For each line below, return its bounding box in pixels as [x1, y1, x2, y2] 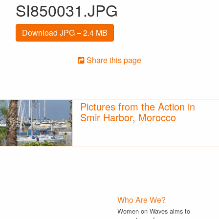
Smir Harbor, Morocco [80, 109, 176, 124]
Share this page [85, 54, 141, 66]
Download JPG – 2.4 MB [22, 27, 108, 38]
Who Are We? [117, 194, 166, 206]
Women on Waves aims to [117, 206, 190, 216]
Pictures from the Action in [80, 99, 195, 113]
